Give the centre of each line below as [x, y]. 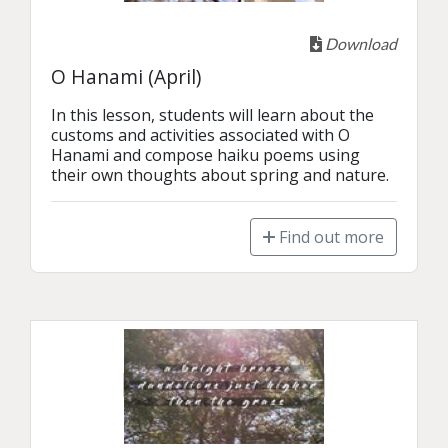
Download [359, 43]
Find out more [329, 237]
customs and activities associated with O [200, 135]
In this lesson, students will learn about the [212, 115]
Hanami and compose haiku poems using [205, 155]
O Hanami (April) [126, 76]
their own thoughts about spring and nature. [220, 175]
